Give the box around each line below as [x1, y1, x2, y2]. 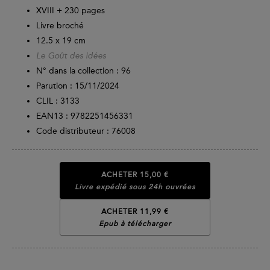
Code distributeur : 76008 [36, 125, 136, 136]
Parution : [36, 80, 72, 91]
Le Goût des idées [36, 51, 106, 60]
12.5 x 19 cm [36, 35, 86, 46]
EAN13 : [36, 110, 71, 121]
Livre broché [36, 20, 84, 31]
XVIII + [36, 5, 64, 16]
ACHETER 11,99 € [101, 207, 169, 216]
